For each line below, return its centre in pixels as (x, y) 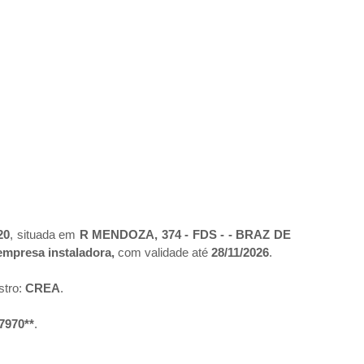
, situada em (45, 235)
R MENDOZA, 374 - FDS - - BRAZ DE (185, 235)
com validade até (163, 253)
